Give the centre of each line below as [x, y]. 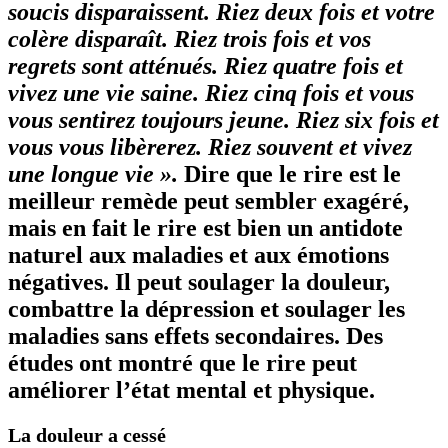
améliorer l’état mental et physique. [191, 390]
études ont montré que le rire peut [182, 363]
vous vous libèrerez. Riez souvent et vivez [210, 147]
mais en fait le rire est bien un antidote [205, 228]
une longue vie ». [93, 174]
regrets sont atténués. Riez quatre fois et [205, 66]
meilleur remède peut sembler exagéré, [208, 201]
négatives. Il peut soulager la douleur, [199, 282]
